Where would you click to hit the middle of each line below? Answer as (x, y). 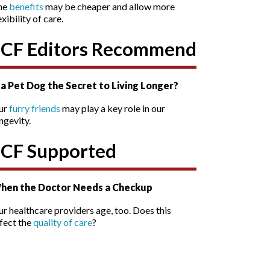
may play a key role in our (113, 108)
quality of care (63, 222)
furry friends (35, 108)
